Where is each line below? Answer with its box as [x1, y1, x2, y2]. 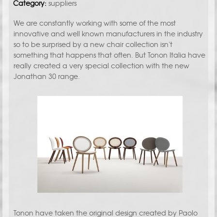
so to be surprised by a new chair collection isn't [13, 39, 172, 49]
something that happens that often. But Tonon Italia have [13, 50, 205, 60]
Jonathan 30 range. [13, 71, 82, 81]
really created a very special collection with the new [13, 61, 189, 71]
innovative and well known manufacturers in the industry [13, 29, 203, 39]
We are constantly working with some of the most [13, 18, 176, 28]
